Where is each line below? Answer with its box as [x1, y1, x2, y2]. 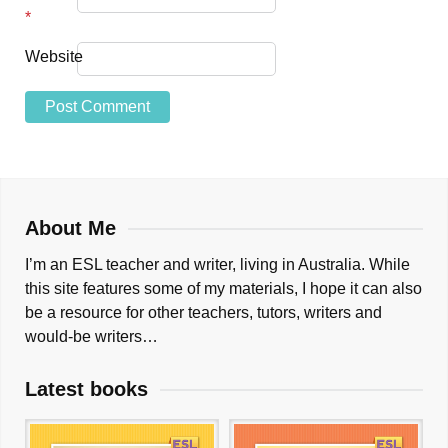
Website [25, 48, 83, 66]
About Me [25, 217, 116, 240]
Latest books [25, 378, 148, 401]
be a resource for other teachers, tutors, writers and [25, 304, 382, 322]
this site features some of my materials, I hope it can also [25, 280, 422, 298]
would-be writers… [25, 328, 158, 346]
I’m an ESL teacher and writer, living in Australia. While [25, 256, 410, 274]
